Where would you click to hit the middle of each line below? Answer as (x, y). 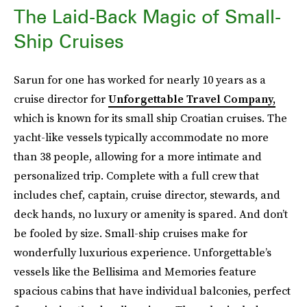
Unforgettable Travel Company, (192, 99)
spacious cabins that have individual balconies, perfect (152, 291)
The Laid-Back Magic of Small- (147, 16)
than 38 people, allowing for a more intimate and (138, 156)
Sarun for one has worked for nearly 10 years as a (140, 79)
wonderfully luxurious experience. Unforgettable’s (143, 252)
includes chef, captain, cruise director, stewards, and (147, 195)
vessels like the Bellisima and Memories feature (135, 271)
